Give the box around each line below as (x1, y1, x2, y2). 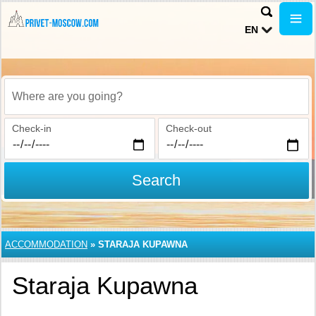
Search (132, 171, 181, 189)
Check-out (165, 123, 212, 134)
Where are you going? (12, 98, 111, 110)
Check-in (12, 123, 51, 134)
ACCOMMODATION (5, 239, 87, 250)
